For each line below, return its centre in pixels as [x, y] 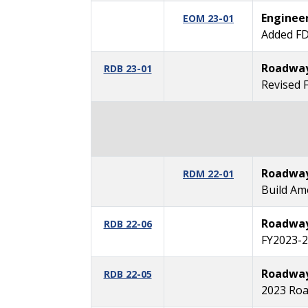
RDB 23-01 [128, 68]
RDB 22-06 [128, 223]
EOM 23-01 [208, 18]
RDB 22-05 [128, 274]
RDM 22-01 [208, 173]
